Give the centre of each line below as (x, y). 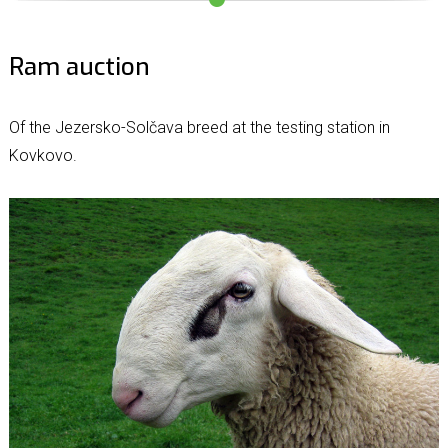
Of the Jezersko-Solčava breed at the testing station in (199, 128)
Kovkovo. (42, 156)
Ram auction (79, 67)
